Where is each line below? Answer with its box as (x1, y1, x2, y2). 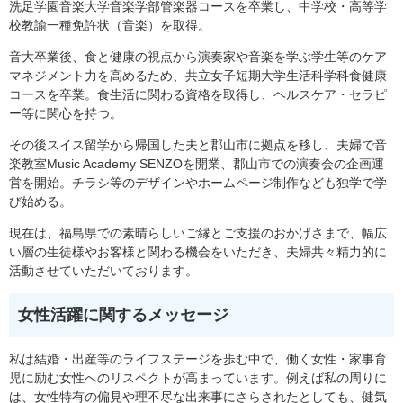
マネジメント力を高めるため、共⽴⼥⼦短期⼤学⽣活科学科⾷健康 (9, 68, 387, 84)
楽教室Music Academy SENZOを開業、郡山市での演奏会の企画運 (9, 157, 384, 172)
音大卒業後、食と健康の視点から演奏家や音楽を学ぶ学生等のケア (9, 49, 387, 65)
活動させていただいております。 (9, 264, 198, 279)
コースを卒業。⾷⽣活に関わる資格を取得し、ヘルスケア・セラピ (9, 87, 387, 103)
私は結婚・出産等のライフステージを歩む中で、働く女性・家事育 (9, 352, 387, 367)
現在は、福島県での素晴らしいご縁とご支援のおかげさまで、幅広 (9, 226, 387, 241)
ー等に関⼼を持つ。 (9, 106, 122, 121)
